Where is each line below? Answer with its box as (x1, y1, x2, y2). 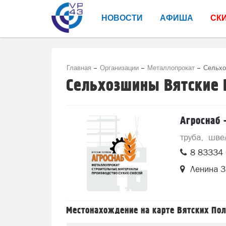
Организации (100, 63, 139, 72)
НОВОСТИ (101, 12, 143, 23)
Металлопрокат (147, 63, 195, 72)
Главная (67, 63, 91, 72)
